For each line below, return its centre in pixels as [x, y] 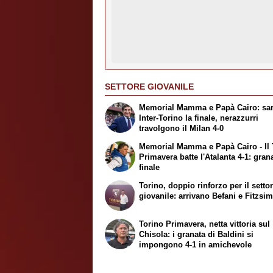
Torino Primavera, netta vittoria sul [205, 224]
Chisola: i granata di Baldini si [197, 234]
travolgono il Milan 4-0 [182, 129]
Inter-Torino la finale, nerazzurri [199, 118]
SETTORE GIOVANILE [149, 86]
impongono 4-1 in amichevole [196, 244]
